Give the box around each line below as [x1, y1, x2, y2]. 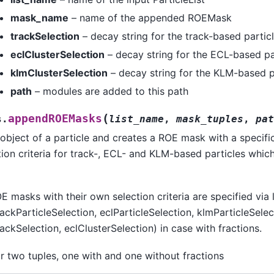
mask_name [10, 12, 68, 24]
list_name [108, 113, 164, 125]
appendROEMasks [7, 113, 102, 125]
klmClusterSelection [10, 67, 108, 80]
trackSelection [10, 30, 80, 43]
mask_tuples [176, 113, 243, 125]
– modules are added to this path [31, 85, 188, 98]
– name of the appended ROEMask [68, 12, 232, 24]
